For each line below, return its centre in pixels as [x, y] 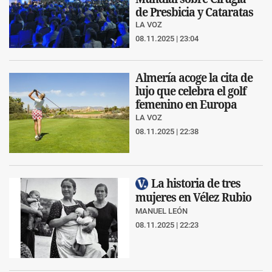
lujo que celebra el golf [191, 91]
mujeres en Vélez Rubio [193, 197]
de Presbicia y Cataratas [194, 12]
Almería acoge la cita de [194, 78]
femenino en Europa [186, 104]
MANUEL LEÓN [161, 211]
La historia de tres [196, 183]
